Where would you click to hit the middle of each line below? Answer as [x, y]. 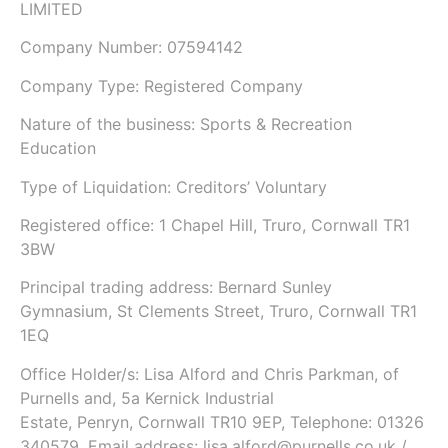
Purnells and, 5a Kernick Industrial [147, 397]
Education [58, 148]
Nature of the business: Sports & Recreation [186, 124]
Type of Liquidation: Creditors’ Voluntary [173, 186]
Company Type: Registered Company [161, 85]
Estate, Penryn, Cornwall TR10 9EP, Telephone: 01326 [222, 421]
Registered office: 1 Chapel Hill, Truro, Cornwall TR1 [215, 224]
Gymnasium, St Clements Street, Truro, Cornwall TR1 [218, 311]
